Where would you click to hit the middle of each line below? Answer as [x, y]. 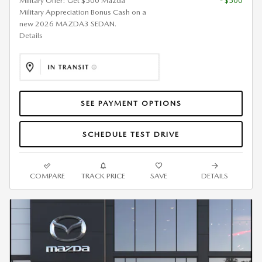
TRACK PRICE [103, 176]
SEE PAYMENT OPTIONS [131, 103]
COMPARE [47, 176]
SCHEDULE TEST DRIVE [131, 134]
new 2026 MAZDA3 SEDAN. [68, 23]
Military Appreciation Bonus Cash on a [83, 12]
